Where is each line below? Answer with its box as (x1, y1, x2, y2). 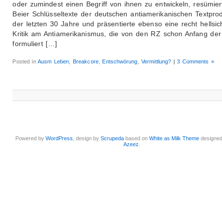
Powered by (15, 135, 46, 141)
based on (124, 135, 150, 141)
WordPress (46, 135, 73, 141)
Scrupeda (101, 135, 124, 141)
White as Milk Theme (149, 135, 200, 141)
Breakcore (72, 58, 99, 64)
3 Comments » (177, 58, 215, 64)
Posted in (12, 58, 38, 64)
